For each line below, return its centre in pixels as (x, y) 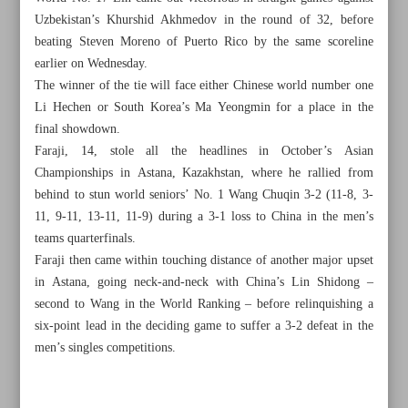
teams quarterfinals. (86, 239)
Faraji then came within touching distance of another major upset (204, 260)
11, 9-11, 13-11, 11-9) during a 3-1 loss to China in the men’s (204, 217)
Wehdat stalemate (98, 385)
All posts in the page (120, 304)
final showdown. (78, 129)
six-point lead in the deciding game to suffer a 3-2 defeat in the (204, 326)
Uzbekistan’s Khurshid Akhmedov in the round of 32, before (204, 20)
